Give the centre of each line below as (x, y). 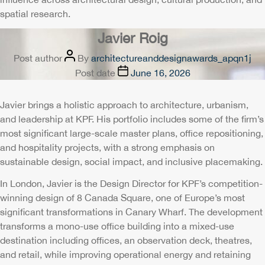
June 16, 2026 (160, 73)
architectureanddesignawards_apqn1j (171, 58)
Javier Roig (132, 38)
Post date (95, 73)
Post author (38, 58)
